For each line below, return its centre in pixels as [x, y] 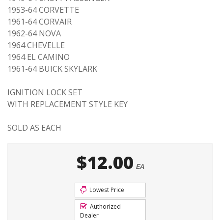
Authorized [104, 206]
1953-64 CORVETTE [43, 10]
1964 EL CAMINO [39, 57]
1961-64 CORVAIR [40, 22]
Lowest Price [106, 190]
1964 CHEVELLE [36, 45]
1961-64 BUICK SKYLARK [52, 69]
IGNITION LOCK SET [45, 92]
